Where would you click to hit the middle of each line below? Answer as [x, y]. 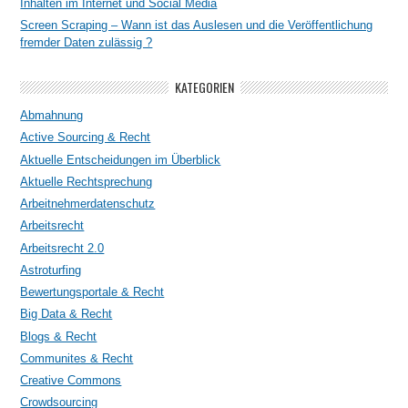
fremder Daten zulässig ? [87, 42]
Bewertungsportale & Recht [92, 292]
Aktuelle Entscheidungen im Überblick [121, 159]
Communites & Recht [77, 358]
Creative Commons [71, 381]
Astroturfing [51, 270]
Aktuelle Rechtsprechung [87, 181]
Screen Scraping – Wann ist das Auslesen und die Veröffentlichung [197, 25]
